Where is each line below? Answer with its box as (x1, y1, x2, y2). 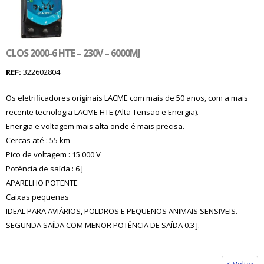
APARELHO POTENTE (6, 177, 78, 189)
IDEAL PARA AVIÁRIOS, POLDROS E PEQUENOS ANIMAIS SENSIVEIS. (6, 206, 237, 217)
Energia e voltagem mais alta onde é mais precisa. (6, 121, 184, 132)
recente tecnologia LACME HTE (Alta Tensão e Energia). (6, 107, 199, 118)
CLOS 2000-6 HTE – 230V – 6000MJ (6, 47, 140, 60)
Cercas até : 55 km (6, 135, 70, 146)
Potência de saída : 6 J (6, 163, 83, 174)
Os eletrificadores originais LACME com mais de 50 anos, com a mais (6, 93, 248, 104)
